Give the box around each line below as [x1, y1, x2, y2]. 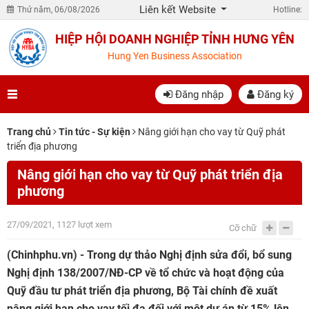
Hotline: [273, 5, 302, 14]
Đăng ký [255, 88, 294, 101]
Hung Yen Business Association [108, 50, 242, 61]
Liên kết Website [139, 3, 219, 16]
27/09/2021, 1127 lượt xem [7, 219, 112, 230]
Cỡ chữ [229, 223, 257, 233]
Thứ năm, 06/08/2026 [17, 5, 100, 14]
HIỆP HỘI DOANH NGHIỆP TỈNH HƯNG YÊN [55, 32, 295, 46]
